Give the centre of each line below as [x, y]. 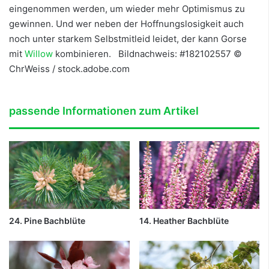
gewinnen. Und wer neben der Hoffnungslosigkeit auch [126, 23]
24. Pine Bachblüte [47, 220]
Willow [39, 53]
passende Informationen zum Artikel [104, 110]
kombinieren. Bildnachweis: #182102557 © [147, 53]
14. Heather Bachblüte [184, 220]
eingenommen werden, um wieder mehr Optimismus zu [127, 8]
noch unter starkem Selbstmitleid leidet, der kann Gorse [128, 38]
